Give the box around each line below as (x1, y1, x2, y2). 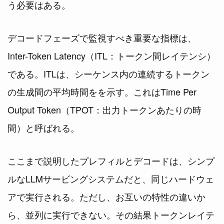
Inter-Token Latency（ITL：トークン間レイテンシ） (7, 49, 215, 62)
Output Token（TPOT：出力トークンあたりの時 (7, 103, 201, 116)
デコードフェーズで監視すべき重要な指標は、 (7, 31, 196, 44)
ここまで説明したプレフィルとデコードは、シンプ (7, 154, 214, 167)
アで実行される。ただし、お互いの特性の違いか (7, 190, 205, 203)
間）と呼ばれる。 (7, 121, 79, 134)
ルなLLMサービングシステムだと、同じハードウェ (7, 172, 214, 185)
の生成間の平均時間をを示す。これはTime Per (7, 85, 196, 98)
